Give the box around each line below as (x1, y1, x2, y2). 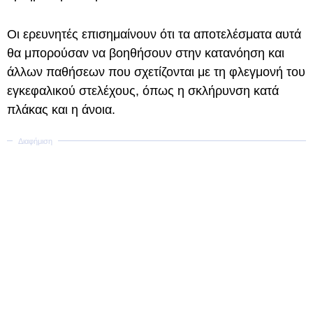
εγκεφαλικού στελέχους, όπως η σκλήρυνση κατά (7, 84, 279, 98)
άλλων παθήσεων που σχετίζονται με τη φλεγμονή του (7, 65, 305, 79)
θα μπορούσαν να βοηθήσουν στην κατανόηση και (7, 46, 284, 60)
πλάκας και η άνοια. (7, 103, 115, 117)
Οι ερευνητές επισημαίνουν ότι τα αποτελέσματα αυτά (7, 27, 301, 41)
